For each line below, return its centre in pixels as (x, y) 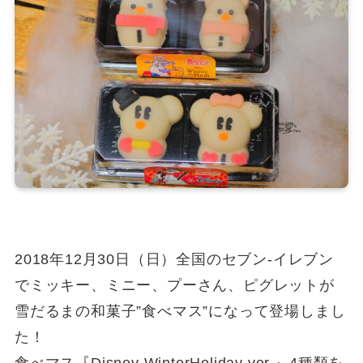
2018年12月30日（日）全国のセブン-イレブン (174, 260)
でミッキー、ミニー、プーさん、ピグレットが (174, 286)
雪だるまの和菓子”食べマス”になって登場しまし (180, 312)
